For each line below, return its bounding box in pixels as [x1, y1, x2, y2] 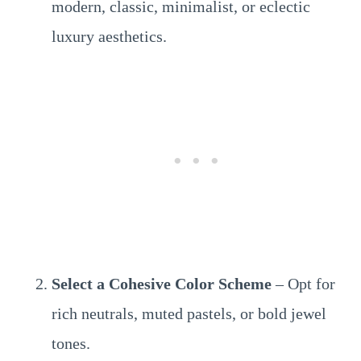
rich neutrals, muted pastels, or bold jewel [52, 305, 326, 322]
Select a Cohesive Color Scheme [52, 275, 272, 293]
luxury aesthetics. [52, 27, 167, 45]
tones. [52, 334, 90, 352]
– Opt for [272, 275, 335, 293]
